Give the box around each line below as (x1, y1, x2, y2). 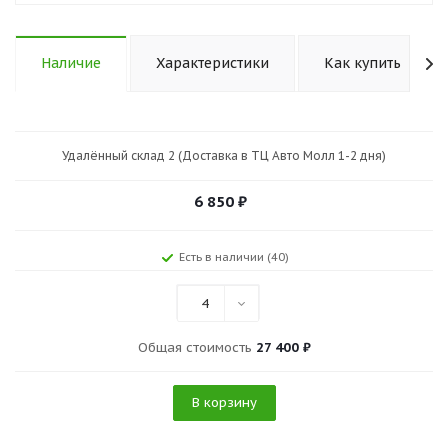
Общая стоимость (137, 339, 256, 356)
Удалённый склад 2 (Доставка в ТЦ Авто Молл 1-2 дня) (62, 148, 386, 163)
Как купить (324, 54, 401, 72)
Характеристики (156, 54, 269, 72)
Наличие (41, 54, 101, 72)
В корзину (191, 394, 257, 411)
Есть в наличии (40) (179, 250, 289, 264)
